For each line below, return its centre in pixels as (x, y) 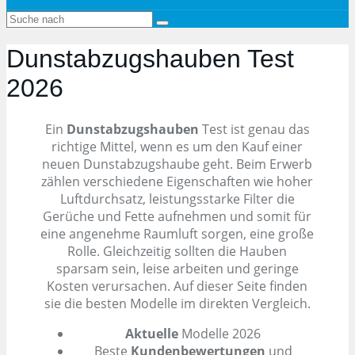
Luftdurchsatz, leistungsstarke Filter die (177, 198)
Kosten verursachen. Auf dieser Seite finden (177, 286)
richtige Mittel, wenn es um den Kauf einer (177, 146)
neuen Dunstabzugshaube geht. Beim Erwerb (177, 164)
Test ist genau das (254, 129)
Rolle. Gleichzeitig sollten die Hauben (177, 251)
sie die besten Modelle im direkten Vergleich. (177, 303)
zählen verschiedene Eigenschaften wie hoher (177, 181)
